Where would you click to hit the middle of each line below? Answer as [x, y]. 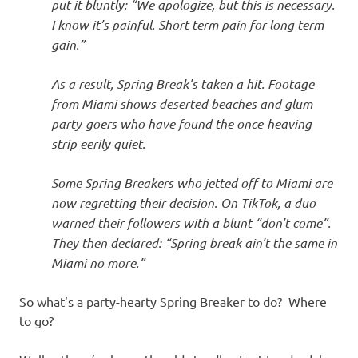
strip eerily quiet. [98, 143]
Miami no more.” [98, 263]
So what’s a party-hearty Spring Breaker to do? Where [173, 301]
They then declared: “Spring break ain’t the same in [194, 243]
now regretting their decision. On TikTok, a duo [183, 203]
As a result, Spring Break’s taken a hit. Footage [183, 84]
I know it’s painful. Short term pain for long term [187, 24]
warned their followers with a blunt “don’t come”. [191, 223]
